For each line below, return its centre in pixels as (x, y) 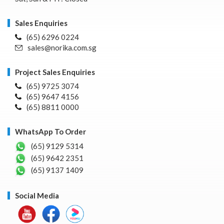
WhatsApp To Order (50, 131)
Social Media (37, 195)
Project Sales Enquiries (55, 72)
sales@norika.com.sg (62, 47)
